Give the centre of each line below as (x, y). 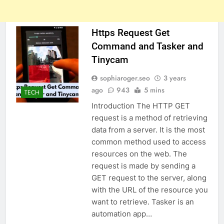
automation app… (121, 214)
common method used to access (148, 142)
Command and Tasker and (147, 46)
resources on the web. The (139, 154)
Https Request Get (130, 33)
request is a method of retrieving (149, 118)
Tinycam (110, 60)
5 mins (154, 90)
